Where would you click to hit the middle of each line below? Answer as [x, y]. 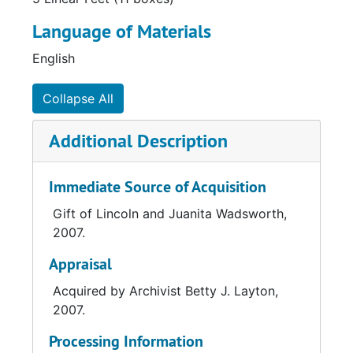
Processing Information [126, 341]
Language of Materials [122, 31]
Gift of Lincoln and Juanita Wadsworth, [170, 214]
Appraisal [80, 264]
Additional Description [138, 141]
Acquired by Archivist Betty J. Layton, [165, 291]
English [54, 58]
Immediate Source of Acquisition [158, 187]
